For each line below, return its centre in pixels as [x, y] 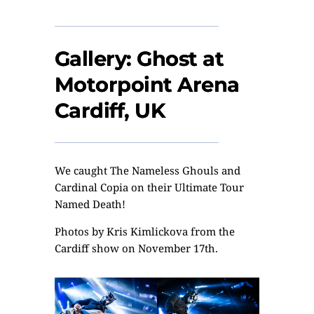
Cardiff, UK [110, 110]
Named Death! [90, 204]
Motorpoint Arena [147, 84]
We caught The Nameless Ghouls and [147, 170]
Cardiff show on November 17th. [136, 248]
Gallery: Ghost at [139, 59]
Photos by [80, 231]
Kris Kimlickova [147, 231]
